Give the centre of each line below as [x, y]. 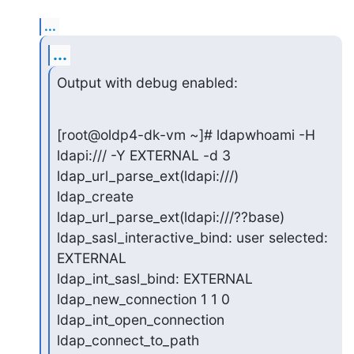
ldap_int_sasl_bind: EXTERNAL [154, 279]
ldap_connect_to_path [128, 341]
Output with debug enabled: [147, 83]
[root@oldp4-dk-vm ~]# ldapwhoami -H [186, 135]
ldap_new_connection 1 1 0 [143, 299]
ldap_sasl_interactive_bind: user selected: [192, 238]
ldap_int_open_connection [140, 320]
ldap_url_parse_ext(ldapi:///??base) [170, 217]
